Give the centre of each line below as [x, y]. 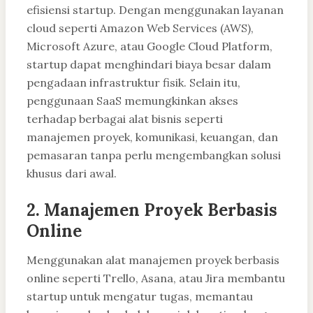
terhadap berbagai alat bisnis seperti [125, 119]
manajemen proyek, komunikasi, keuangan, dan [152, 137]
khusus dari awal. [72, 174]
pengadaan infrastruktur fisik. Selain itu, [133, 83]
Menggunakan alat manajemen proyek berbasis [153, 260]
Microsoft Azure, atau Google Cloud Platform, [150, 46]
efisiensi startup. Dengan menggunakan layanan [155, 10]
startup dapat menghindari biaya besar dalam [149, 65]
